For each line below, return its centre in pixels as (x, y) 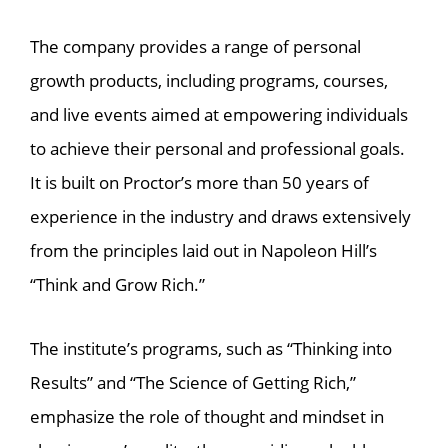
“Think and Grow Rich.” (117, 284)
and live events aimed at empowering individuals (219, 114)
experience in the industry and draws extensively (220, 216)
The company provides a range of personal (195, 46)
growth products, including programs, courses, (209, 80)
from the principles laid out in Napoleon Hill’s (203, 250)
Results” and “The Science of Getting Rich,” (193, 383)
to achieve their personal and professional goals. (217, 148)
